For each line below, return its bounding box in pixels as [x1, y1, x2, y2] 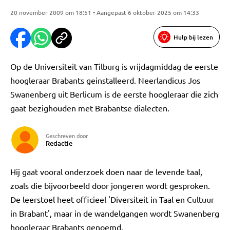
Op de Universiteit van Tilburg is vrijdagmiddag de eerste [10, 61, 218, 71]
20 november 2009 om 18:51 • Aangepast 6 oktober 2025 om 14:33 [10, 8, 199, 16]
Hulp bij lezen [174, 32, 213, 42]
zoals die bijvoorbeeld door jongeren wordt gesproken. [10, 180, 210, 190]
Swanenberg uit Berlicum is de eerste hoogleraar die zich [10, 89, 218, 99]
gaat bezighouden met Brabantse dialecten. [10, 103, 169, 113]
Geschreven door [46, 131, 88, 140]
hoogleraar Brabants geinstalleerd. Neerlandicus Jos [10, 75, 200, 85]
